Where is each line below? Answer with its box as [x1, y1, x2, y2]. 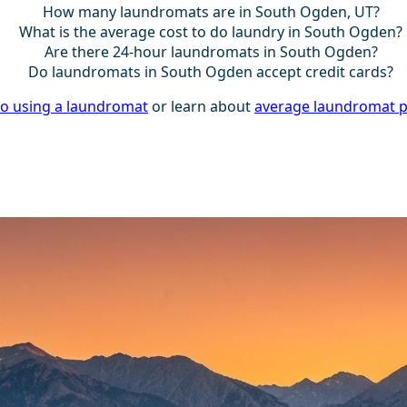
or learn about [148, 96, 254, 117]
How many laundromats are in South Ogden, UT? [42, 2, 380, 23]
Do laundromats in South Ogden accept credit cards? [28, 62, 394, 83]
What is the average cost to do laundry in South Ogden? [19, 22, 403, 43]
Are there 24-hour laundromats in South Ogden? [44, 42, 378, 63]
